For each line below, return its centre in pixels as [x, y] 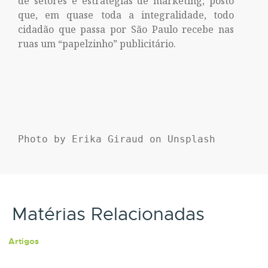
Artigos [24, 241]
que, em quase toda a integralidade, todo [126, 15]
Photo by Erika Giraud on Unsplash [117, 139]
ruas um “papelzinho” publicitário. [97, 44]
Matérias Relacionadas [108, 214]
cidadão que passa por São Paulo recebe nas [126, 29]
